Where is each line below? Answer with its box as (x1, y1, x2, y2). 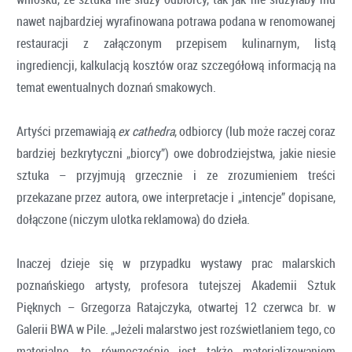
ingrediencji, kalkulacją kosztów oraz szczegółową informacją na (16, 56, 335, 74)
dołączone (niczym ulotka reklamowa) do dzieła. (16, 210, 250, 228)
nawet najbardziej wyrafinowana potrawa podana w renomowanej (16, 12, 335, 30)
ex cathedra (118, 122, 174, 140)
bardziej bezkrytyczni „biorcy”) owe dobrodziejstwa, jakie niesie (16, 144, 335, 162)
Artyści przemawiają (16, 122, 118, 140)
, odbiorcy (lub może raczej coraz (174, 122, 335, 140)
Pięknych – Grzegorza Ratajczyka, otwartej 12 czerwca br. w (16, 298, 335, 316)
